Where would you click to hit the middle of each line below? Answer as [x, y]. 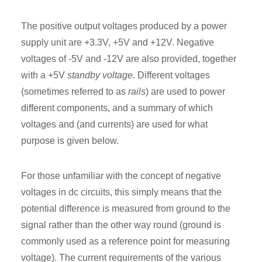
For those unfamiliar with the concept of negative [121, 176]
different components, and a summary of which [117, 108]
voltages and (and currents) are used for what [114, 125]
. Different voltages [171, 75]
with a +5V [44, 75]
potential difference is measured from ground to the [126, 209]
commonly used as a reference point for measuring [125, 242]
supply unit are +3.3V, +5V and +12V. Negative [118, 43]
